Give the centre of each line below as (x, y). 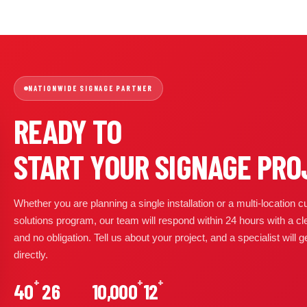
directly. (31, 255)
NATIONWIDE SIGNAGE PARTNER (90, 88)
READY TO (68, 131)
